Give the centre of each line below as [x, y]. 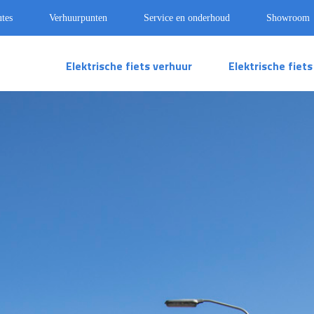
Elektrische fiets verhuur [129, 66]
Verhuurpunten [78, 18]
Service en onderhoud [187, 18]
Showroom [288, 18]
